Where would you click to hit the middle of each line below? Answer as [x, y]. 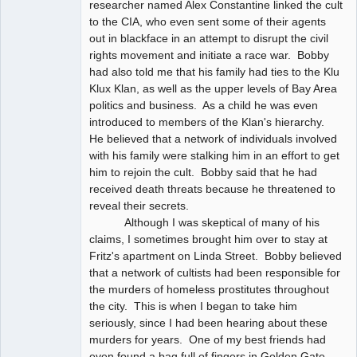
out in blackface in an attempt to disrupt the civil [209, 38]
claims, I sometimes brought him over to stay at [208, 239]
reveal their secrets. [141, 205]
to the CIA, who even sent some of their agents [208, 21]
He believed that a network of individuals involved [213, 138]
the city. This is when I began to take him [193, 306]
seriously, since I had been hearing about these [208, 322]
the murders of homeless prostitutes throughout [209, 289]
